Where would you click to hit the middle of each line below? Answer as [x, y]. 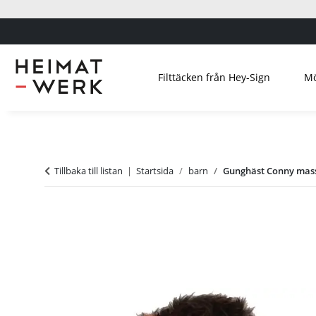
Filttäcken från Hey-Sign [214, 77]
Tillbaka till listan [89, 170]
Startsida [155, 170]
